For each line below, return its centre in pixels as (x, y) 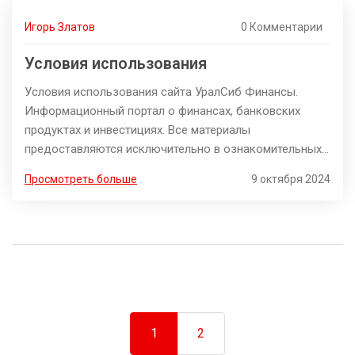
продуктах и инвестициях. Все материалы (137, 130)
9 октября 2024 (291, 179)
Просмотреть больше (81, 179)
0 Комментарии (282, 27)
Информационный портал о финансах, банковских (162, 111)
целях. (42, 168)
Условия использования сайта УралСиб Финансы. (161, 92)
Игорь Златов (60, 27)
